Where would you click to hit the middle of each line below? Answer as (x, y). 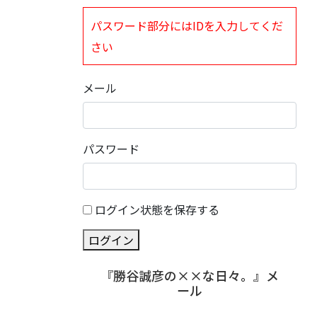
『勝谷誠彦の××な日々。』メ (189, 275)
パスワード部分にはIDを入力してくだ (187, 26)
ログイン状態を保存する (157, 209)
